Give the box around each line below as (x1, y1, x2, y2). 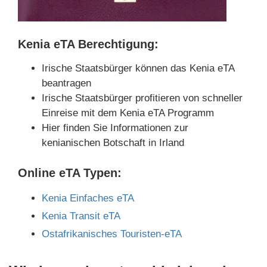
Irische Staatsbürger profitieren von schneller (42, 92, 243, 104)
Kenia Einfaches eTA (42, 193, 134, 204)
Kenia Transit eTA (42, 210, 120, 222)
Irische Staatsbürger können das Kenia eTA (42, 63, 234, 74)
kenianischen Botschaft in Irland (42, 137, 184, 149)
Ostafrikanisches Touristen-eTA (42, 228, 182, 240)
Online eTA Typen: (18, 166, 122, 180)
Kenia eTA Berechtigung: (18, 38, 159, 51)
